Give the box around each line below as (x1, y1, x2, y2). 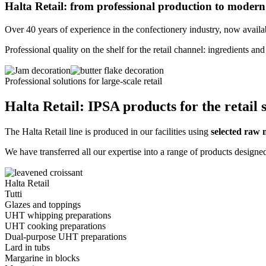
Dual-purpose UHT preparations (5, 232, 126, 242)
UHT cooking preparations (5, 221, 106, 232)
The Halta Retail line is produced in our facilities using (5, 126, 211, 137)
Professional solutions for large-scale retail (5, 76, 162, 87)
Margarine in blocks (5, 253, 80, 264)
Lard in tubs (5, 242, 50, 253)
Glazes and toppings (5, 199, 81, 210)
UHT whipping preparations (5, 210, 111, 221)
